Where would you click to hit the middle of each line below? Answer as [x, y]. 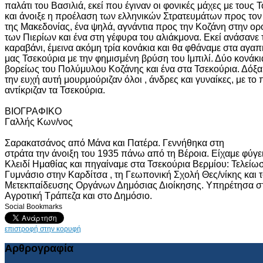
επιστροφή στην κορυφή [43, 229]
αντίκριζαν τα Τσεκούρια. [55, 90]
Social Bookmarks [33, 206]
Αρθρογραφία [39, 248]
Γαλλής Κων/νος [39, 122]
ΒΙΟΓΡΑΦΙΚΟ [33, 111]
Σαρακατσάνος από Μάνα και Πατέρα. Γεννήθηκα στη [114, 143]
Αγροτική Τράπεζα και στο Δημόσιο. [78, 195]
